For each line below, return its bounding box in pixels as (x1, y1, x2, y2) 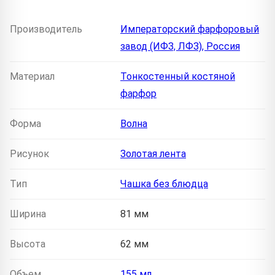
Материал (10, 70, 55, 82)
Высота (10, 238, 45, 250)
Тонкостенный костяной (120, 70, 235, 82)
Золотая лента (120, 147, 186, 160)
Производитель (10, 23, 82, 35)
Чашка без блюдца (120, 177, 208, 190)
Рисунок (10, 147, 49, 160)
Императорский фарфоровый (120, 23, 259, 35)
